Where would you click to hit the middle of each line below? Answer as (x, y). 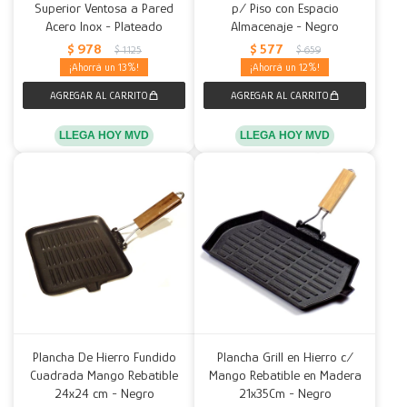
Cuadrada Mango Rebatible (104, 375)
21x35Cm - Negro (285, 393)
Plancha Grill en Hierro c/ (285, 357)
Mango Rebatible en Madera (285, 375)
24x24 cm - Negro (104, 393)
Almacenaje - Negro (285, 26)
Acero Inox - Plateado (104, 26)
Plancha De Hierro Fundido (104, 357)
